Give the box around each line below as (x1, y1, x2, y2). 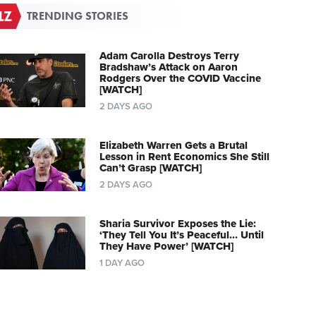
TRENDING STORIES (27, 8, 129, 23)
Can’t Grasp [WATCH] (99, 161, 202, 174)
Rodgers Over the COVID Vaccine (99, 71, 261, 85)
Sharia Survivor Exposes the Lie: (99, 217, 256, 230)
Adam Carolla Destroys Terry (99, 49, 239, 62)
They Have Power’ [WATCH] (99, 239, 233, 253)
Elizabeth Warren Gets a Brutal (99, 138, 248, 152)
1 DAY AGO (99, 257, 145, 269)
